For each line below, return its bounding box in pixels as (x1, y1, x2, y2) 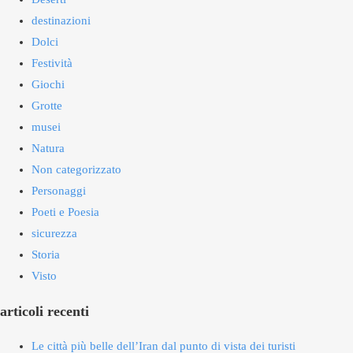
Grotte (32, 99, 62, 113)
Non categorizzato (32, 163, 121, 176)
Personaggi (32, 184, 86, 198)
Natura (32, 142, 65, 155)
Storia (32, 248, 60, 262)
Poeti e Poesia (32, 206, 99, 219)
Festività (32, 57, 72, 70)
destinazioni (32, 14, 91, 28)
